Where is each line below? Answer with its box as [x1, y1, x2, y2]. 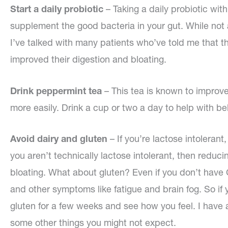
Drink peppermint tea [10, 84, 102, 97]
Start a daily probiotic [10, 3, 103, 15]
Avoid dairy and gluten [10, 133, 107, 145]
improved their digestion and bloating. [10, 53, 166, 65]
